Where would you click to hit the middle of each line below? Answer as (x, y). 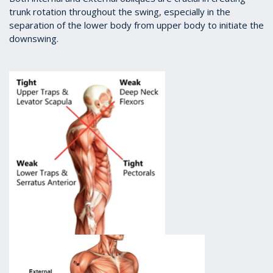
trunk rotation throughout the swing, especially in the (120, 12)
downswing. (34, 39)
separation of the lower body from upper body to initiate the (136, 25)
